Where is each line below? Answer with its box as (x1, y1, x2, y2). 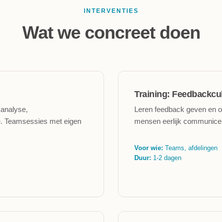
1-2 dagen (151, 154, 181, 162)
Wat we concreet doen (22, 22, 200, 43)
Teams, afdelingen (163, 144, 218, 152)
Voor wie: (134, 144, 163, 152)
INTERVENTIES (83, 7, 139, 14)
